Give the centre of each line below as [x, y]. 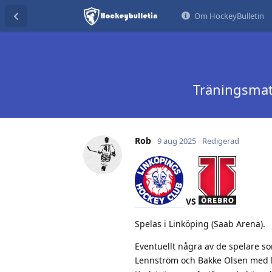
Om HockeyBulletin [229, 16]
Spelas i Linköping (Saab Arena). [200, 223]
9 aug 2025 [177, 141]
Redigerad [221, 141]
